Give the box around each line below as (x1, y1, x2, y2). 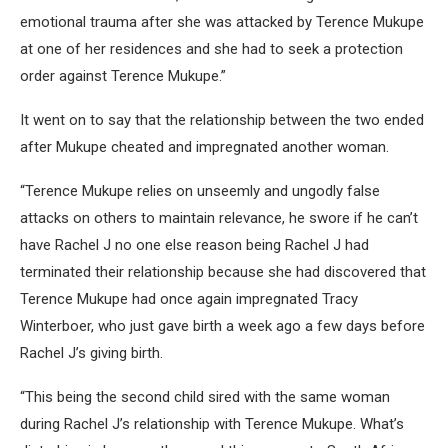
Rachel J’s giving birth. (20, 343, 163, 362)
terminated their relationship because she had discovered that (20, 262, 426, 281)
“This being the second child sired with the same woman (20, 387, 390, 406)
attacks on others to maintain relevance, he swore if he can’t (20, 208, 418, 227)
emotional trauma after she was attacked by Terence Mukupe (20, 12, 424, 31)
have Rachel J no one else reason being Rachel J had (20, 235, 369, 254)
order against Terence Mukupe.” (20, 66, 226, 85)
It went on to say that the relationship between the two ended (20, 110, 424, 129)
